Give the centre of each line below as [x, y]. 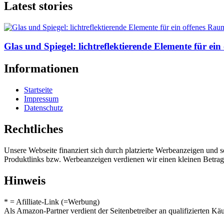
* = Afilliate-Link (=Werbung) [52, 201]
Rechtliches [33, 129]
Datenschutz [43, 108]
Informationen [41, 69]
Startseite [38, 90]
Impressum [41, 99]
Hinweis [25, 180]
